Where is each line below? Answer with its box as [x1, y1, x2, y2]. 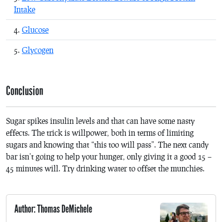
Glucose [22, 25, 49, 35]
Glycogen [22, 45, 54, 55]
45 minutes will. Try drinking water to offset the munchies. [6, 164, 205, 173]
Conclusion [6, 84, 43, 99]
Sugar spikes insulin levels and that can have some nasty [6, 116, 195, 126]
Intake [14, 4, 35, 14]
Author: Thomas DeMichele [14, 203, 92, 216]
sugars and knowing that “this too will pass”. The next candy [6, 140, 209, 150]
